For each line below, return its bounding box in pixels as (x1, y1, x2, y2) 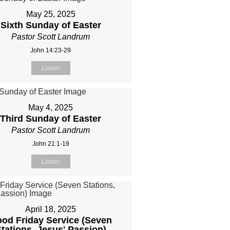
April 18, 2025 (25, 205, 76, 214)
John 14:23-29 (30, 47, 71, 54)
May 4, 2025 (28, 103, 73, 112)
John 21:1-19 (32, 140, 69, 148)
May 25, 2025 (26, 10, 75, 19)
